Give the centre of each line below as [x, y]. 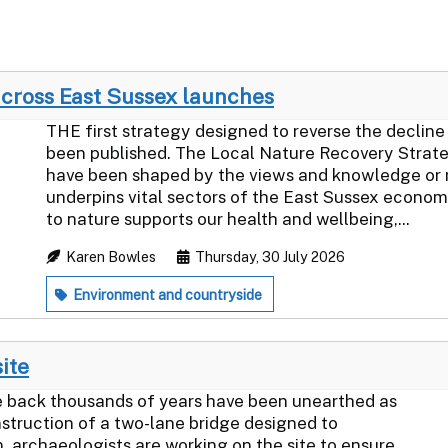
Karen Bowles [111, 256]
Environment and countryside [166, 294]
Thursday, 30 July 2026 [268, 256]
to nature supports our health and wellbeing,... [228, 218]
